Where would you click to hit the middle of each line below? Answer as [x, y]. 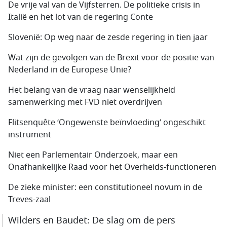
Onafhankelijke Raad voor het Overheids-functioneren [112, 167]
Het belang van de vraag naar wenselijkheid [92, 90]
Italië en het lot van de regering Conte [81, 17]
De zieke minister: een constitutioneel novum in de [105, 188]
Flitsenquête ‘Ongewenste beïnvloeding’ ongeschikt [107, 123]
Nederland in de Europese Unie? [70, 70]
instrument [30, 135]
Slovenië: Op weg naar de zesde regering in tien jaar [108, 38]
